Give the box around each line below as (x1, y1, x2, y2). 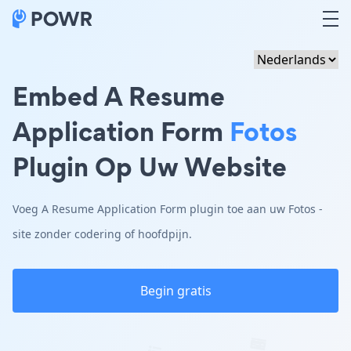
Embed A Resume (13, 78, 225, 114)
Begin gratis (139, 282, 212, 299)
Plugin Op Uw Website (13, 148, 287, 185)
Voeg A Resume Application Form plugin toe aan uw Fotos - (13, 201, 323, 216)
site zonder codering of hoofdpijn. (13, 226, 192, 241)
